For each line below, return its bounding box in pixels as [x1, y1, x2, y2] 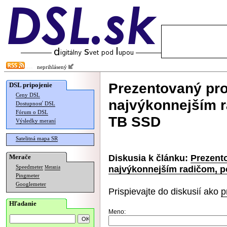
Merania [45, 165, 60, 170]
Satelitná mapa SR [16, 136, 58, 141]
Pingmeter [16, 173, 40, 178]
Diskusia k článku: [108, 153, 188, 163]
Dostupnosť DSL [16, 101, 55, 106]
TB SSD [108, 113, 161, 130]
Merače [9, 153, 31, 161]
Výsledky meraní [16, 118, 56, 124]
